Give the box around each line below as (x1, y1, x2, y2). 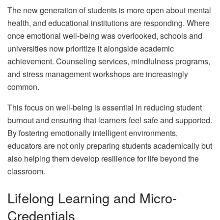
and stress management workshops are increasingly (7, 68, 188, 80)
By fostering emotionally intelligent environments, (7, 127, 178, 139)
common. (7, 81, 39, 93)
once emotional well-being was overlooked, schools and (7, 30, 202, 42)
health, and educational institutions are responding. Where (7, 17, 210, 29)
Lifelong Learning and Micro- (7, 188, 177, 207)
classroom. (7, 165, 45, 177)
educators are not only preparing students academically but (7, 140, 212, 152)
